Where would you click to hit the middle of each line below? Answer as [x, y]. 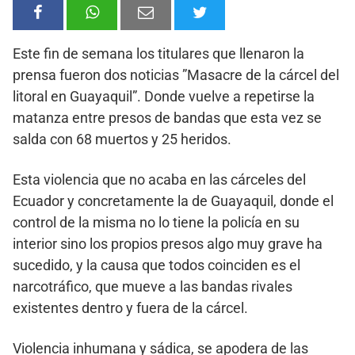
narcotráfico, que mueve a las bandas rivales [153, 286]
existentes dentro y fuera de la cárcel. [130, 307]
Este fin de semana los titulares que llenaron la [158, 53]
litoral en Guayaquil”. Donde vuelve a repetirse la [164, 96]
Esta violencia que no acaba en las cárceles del [159, 179]
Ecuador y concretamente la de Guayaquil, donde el [173, 200]
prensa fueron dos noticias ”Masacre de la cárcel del [176, 74]
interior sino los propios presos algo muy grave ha [168, 243]
